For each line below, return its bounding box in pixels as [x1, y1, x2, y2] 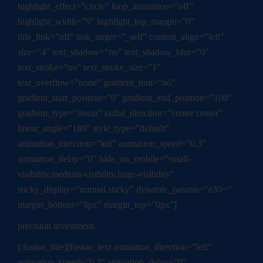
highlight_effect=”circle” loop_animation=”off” [18, 1, 193, 12]
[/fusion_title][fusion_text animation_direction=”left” [18, 242, 212, 252]
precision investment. [18, 221, 96, 231]
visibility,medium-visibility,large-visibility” [18, 169, 174, 180]
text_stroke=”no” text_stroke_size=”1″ [18, 62, 161, 73]
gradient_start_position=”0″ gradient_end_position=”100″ [18, 93, 232, 103]
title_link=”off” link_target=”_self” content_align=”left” [18, 32, 224, 42]
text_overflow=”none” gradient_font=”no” [18, 77, 176, 88]
